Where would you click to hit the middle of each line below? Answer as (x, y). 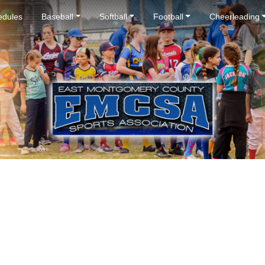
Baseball (57, 17)
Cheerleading (234, 17)
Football (168, 17)
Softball (113, 17)
